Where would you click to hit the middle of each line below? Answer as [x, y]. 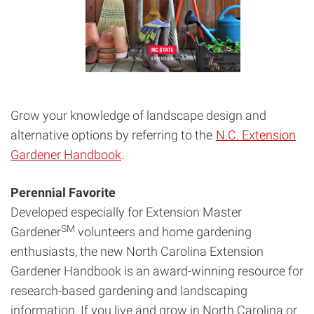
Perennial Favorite [63, 193]
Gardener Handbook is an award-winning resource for [157, 271]
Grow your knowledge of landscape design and [138, 116]
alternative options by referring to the [113, 135]
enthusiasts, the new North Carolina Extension [137, 252]
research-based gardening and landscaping [129, 291]
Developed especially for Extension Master [126, 212]
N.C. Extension [256, 135]
